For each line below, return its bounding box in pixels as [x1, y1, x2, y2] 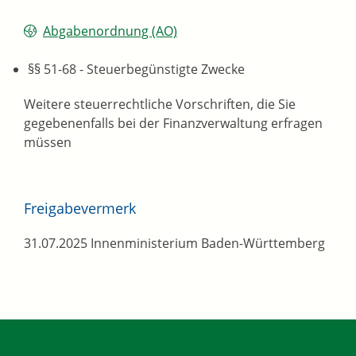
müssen [24, 133, 72, 152]
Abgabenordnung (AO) [43, 22, 177, 41]
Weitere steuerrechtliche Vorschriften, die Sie [24, 95, 296, 114]
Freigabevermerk [24, 199, 136, 219]
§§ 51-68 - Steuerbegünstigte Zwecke [28, 60, 245, 79]
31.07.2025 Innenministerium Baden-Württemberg [24, 234, 325, 253]
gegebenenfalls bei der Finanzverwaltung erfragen [24, 114, 323, 133]
